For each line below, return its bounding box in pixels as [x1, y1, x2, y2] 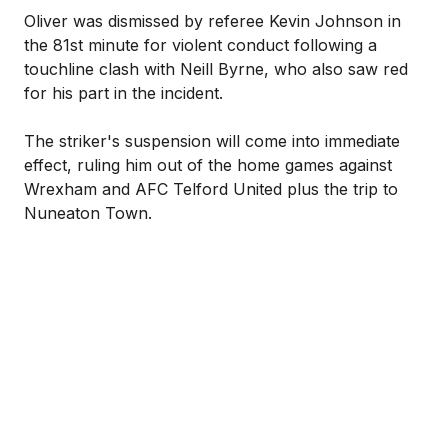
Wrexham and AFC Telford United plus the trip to [24, 179, 398, 199]
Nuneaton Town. [24, 203, 152, 223]
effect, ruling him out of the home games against [24, 155, 392, 175]
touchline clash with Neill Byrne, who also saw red [24, 59, 408, 79]
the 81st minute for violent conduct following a [24, 35, 377, 55]
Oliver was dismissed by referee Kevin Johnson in [24, 11, 401, 31]
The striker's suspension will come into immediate [24, 131, 400, 151]
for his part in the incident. [24, 83, 223, 103]
